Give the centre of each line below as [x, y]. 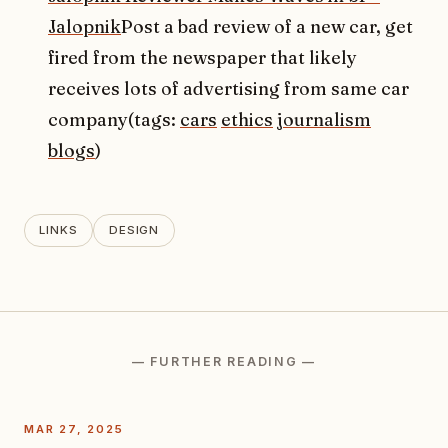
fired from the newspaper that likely [202, 57]
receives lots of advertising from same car [228, 88]
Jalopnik [84, 26]
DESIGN [134, 229]
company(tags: [114, 119]
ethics [247, 119]
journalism [324, 119]
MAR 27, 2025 [74, 428]
